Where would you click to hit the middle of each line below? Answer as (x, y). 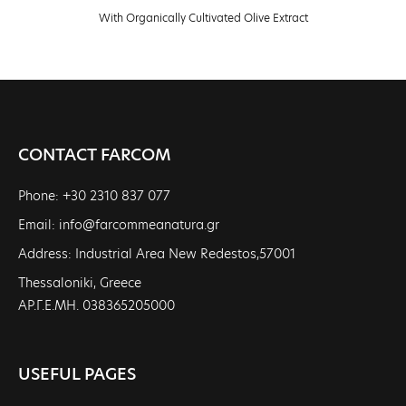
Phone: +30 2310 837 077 (94, 196)
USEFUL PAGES (77, 374)
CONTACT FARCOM (95, 155)
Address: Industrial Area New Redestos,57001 (157, 254)
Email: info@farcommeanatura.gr (119, 225)
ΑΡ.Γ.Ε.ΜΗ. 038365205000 (97, 305)
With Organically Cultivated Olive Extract (203, 18)
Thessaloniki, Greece (80, 283)
